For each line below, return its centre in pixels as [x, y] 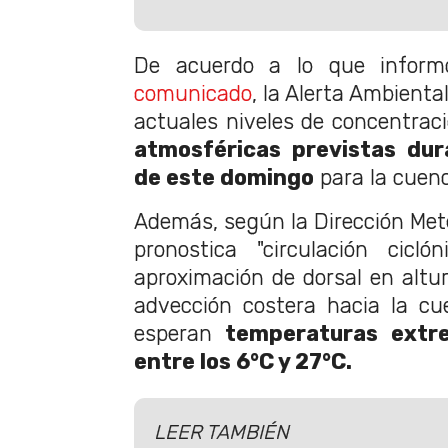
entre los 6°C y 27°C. [243, 362]
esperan [180, 334]
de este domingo [224, 178]
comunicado [193, 94]
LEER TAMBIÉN [221, 431]
